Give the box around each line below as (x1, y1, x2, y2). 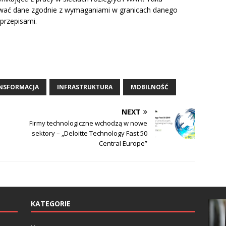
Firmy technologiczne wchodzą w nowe (29, 119, 148, 128)
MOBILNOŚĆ (131, 83, 168, 92)
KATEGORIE (30, 199, 71, 209)
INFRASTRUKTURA (57, 83, 112, 92)
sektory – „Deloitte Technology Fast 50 (32, 129, 148, 138)
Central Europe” (99, 139, 148, 148)
